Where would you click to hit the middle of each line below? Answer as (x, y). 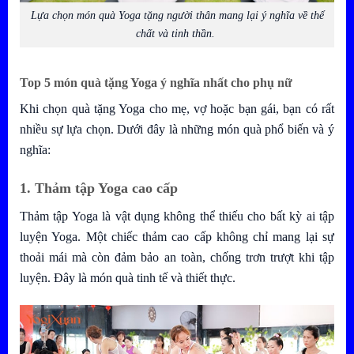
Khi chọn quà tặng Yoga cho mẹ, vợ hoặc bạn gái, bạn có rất (177, 109)
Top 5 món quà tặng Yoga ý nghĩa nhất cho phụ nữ (158, 83)
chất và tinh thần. (177, 34)
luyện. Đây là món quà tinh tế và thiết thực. (128, 278)
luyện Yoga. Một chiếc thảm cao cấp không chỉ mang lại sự (177, 237)
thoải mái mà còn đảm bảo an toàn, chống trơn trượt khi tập (177, 258)
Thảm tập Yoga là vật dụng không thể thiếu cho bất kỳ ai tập (177, 217)
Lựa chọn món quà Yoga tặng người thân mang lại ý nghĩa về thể (177, 15)
